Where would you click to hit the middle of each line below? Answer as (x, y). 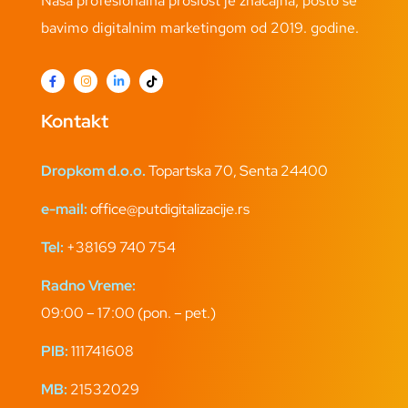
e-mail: (64, 209)
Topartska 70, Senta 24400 (237, 170)
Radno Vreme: (88, 285)
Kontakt (75, 121)
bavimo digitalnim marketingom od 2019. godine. (200, 28)
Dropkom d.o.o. (93, 170)
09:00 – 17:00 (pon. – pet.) (128, 312)
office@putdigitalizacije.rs (170, 209)
